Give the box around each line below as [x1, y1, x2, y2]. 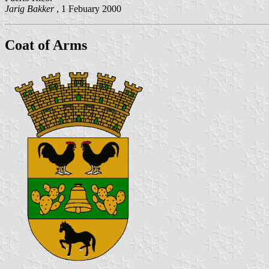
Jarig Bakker [5, 3, 56, 14]
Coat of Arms [5, 37, 87, 53]
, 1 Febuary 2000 [56, 3, 121, 14]
